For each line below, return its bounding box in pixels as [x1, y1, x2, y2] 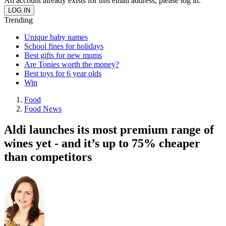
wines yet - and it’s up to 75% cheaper [4, 137, 200, 150]
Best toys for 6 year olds [24, 69, 101, 78]
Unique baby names [24, 32, 88, 41]
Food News [24, 104, 62, 113]
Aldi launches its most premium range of [4, 123, 214, 137]
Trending [4, 15, 33, 24]
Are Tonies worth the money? [24, 60, 119, 69]
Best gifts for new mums [24, 50, 102, 60]
